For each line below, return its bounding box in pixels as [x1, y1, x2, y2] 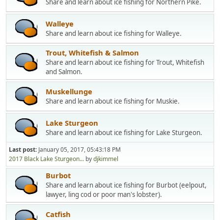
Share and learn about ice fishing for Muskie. [46, 96, 180, 106]
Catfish [46, 209, 71, 219]
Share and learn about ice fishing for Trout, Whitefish [46, 58, 204, 67]
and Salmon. [46, 67, 82, 77]
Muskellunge [46, 86, 92, 96]
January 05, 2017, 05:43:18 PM [38, 145, 121, 154]
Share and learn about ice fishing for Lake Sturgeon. [46, 128, 202, 137]
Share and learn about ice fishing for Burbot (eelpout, [46, 181, 207, 190]
